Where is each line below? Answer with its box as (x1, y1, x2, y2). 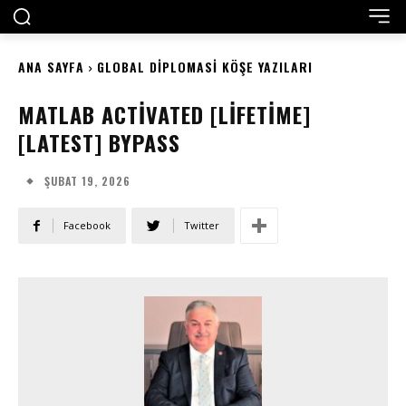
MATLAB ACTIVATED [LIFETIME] (18, 98, 311, 130)
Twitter (184, 218, 219, 232)
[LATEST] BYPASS (18, 126, 180, 159)
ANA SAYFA (18, 57, 84, 76)
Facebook (63, 218, 111, 232)
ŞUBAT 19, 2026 (44, 172, 130, 188)
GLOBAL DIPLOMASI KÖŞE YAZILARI (97, 57, 313, 76)
